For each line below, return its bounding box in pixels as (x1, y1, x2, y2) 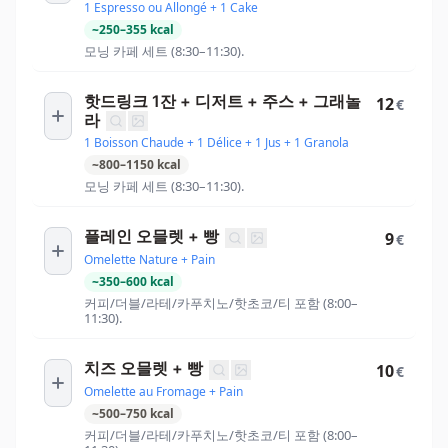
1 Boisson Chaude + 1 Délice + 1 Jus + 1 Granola (84, 134, 349, 152)
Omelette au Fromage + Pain (84, 382, 243, 400)
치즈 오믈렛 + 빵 (84, 357, 203, 378)
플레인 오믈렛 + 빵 (84, 226, 219, 247)
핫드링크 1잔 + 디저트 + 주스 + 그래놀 (84, 90, 361, 111)
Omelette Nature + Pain (84, 250, 215, 268)
